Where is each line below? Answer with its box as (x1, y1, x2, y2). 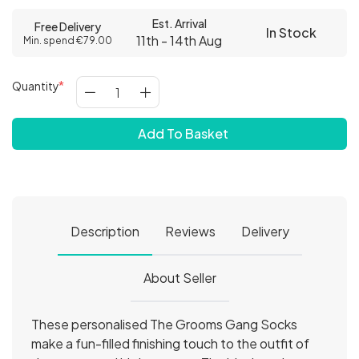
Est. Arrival (151, 16, 207, 30)
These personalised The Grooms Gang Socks (31, 316, 297, 333)
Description (70, 223, 139, 240)
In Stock (265, 24, 317, 41)
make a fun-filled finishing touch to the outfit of (31, 335, 309, 352)
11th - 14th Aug (136, 32, 223, 49)
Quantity (12, 79, 59, 93)
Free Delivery (34, 19, 102, 34)
